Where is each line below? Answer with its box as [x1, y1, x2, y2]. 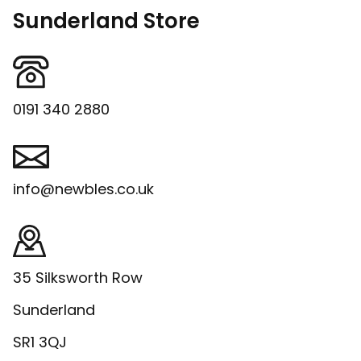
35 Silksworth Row [13, 268, 143, 288]
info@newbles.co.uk [13, 178, 154, 199]
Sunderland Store [13, 6, 200, 36]
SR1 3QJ [13, 332, 67, 353]
